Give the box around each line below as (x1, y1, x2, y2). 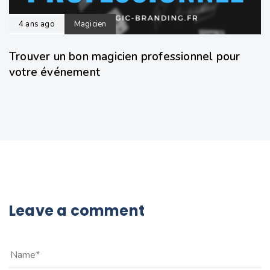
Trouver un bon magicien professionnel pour (9, 49, 240, 65)
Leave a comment (9, 201, 145, 221)
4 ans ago (19, 19, 55, 30)
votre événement (9, 64, 100, 81)
